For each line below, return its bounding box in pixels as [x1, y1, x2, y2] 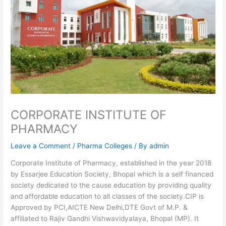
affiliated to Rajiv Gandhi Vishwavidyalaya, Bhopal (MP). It [11, 214, 199, 223]
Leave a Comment [11, 141, 71, 150]
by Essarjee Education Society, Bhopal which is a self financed [11, 170, 214, 179]
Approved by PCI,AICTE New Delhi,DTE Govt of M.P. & [11, 203, 188, 212]
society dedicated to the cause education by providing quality [11, 181, 212, 190]
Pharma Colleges [77, 141, 133, 150]
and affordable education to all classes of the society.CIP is [11, 192, 204, 201]
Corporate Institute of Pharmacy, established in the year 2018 [11, 159, 212, 167]
